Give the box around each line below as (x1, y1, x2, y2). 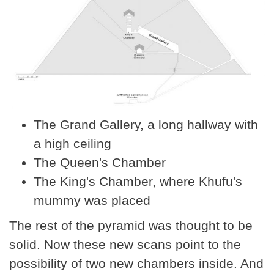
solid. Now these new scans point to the (9, 237, 241, 251)
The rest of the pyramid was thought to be (9, 218, 253, 232)
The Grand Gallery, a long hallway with (34, 117, 258, 131)
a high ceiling (34, 136, 111, 150)
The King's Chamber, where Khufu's (34, 174, 242, 188)
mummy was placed (34, 193, 150, 207)
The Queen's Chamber (34, 155, 166, 169)
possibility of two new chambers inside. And (9, 256, 264, 270)
